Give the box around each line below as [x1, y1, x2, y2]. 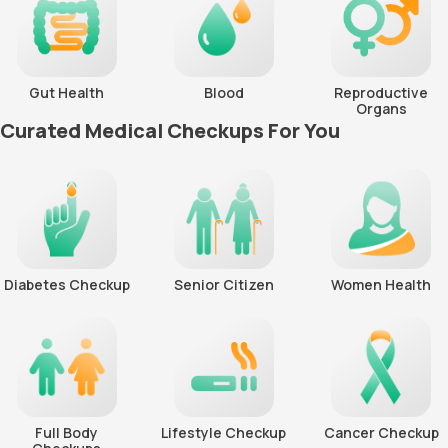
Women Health [331, 275, 432, 295]
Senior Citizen [173, 275, 274, 295]
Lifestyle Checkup [161, 423, 287, 443]
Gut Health [29, 83, 105, 103]
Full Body [35, 423, 99, 443]
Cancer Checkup [323, 423, 439, 443]
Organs [355, 99, 407, 119]
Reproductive [334, 83, 429, 103]
